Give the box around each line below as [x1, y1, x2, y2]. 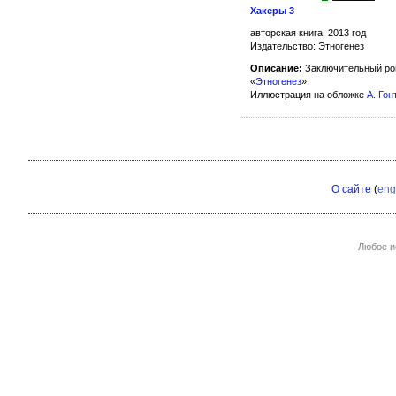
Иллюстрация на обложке [250, 89, 367, 100]
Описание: [250, 63, 302, 73]
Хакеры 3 [250, 5, 294, 16]
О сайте [331, 183, 371, 195]
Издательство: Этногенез [250, 41, 364, 51]
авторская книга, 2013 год [250, 27, 366, 38]
